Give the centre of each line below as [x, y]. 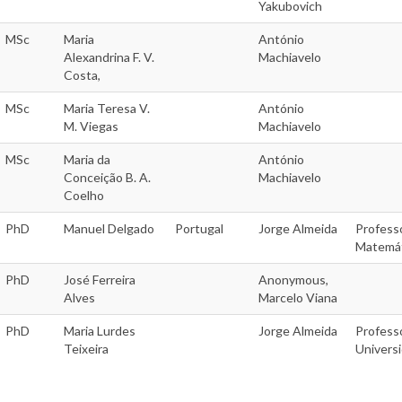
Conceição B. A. [107, 178]
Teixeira [86, 349]
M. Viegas [91, 127]
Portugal [199, 229]
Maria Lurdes [100, 331]
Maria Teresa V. [107, 109]
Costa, [82, 75]
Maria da [87, 160]
